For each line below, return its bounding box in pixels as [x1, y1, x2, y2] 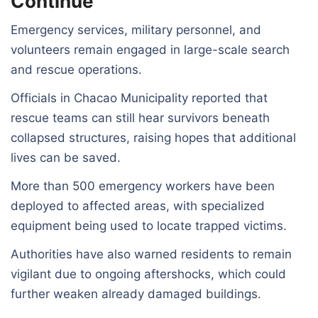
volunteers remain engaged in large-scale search [11, 42, 290, 57]
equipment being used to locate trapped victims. [11, 218, 287, 233]
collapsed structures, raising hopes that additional [11, 130, 296, 145]
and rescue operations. [11, 62, 142, 77]
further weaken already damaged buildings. [11, 286, 261, 301]
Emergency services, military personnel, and [11, 22, 261, 37]
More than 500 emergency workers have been [11, 178, 275, 193]
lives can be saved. [11, 150, 121, 165]
